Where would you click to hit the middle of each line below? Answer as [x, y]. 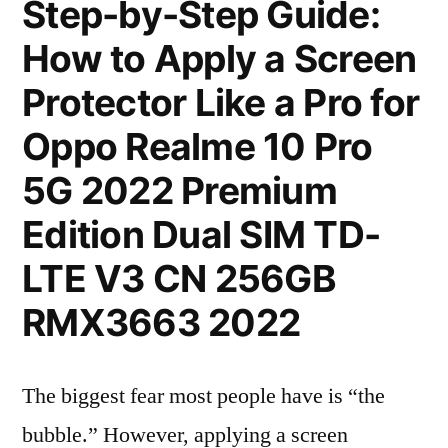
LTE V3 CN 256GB [179, 278]
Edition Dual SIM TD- [201, 234]
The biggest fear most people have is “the [203, 396]
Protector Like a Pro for [221, 102]
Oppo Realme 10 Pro [197, 146]
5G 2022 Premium [179, 190]
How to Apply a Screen [219, 58]
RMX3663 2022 [161, 322]
